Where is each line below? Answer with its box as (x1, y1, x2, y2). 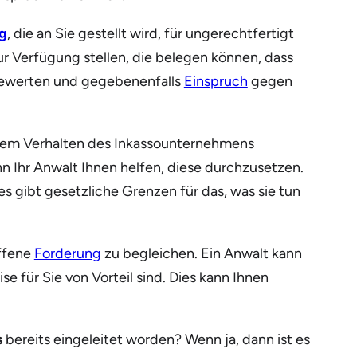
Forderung (33, 245, 101, 263)
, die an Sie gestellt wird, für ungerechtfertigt (6, 25, 294, 43)
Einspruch (183, 73, 248, 91)
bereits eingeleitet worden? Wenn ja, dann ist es (2, 331, 310, 349)
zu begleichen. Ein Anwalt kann (100, 245, 302, 263)
